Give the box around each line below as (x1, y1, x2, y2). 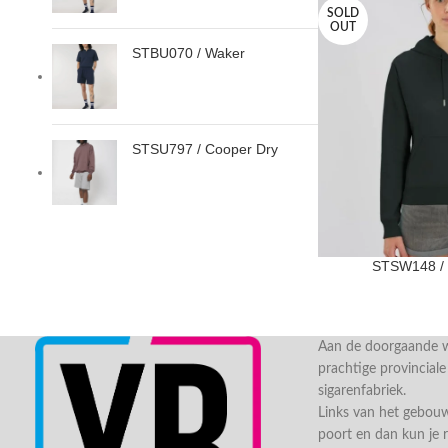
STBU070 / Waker (132, 45, 245, 61)
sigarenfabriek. (317, 384, 406, 399)
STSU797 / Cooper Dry (132, 141, 278, 157)
